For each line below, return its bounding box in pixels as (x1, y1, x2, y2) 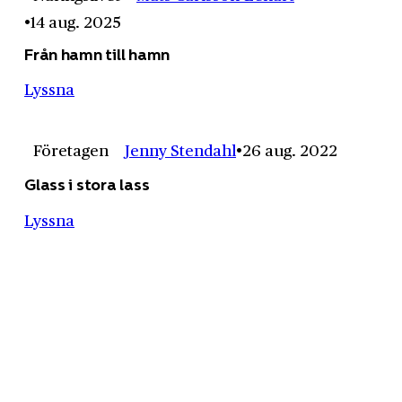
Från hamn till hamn (24, 44, 170, 64)
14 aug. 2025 (31, 10, 122, 32)
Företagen (33, 139, 109, 162)
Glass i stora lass (24, 175, 150, 195)
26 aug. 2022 (242, 139, 338, 162)
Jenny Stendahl (125, 139, 237, 162)
